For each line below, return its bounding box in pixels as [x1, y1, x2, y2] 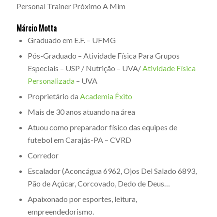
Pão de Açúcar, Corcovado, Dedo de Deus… [27, 179, 170, 188]
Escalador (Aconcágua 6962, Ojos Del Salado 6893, [27, 166, 197, 176]
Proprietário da [27, 92, 80, 101]
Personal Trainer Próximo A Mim [16, 1, 125, 11]
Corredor [27, 151, 59, 160]
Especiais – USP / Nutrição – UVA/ [27, 63, 142, 73]
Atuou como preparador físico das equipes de [27, 123, 177, 132]
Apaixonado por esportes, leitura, [27, 194, 137, 204]
